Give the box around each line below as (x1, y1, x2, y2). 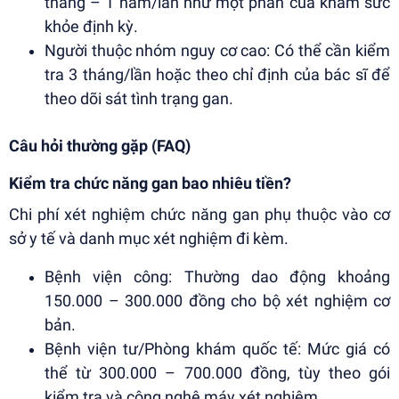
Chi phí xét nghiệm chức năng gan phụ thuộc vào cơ (9, 205, 390, 224)
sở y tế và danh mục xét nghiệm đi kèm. (9, 229, 289, 248)
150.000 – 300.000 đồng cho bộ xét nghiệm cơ (45, 291, 390, 311)
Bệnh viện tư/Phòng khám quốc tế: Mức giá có (45, 339, 390, 359)
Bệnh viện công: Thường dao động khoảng (45, 267, 390, 287)
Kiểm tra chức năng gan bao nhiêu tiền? (9, 174, 291, 193)
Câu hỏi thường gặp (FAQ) (9, 136, 191, 156)
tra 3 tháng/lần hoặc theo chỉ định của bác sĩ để (45, 65, 390, 85)
